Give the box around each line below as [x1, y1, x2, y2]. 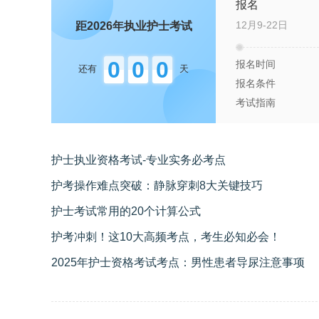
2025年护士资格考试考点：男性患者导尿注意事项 [51, 256, 305, 269]
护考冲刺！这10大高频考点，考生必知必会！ [51, 231, 281, 244]
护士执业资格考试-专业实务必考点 [51, 154, 226, 167]
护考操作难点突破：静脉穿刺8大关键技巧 [51, 179, 263, 192]
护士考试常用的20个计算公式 [51, 205, 201, 218]
